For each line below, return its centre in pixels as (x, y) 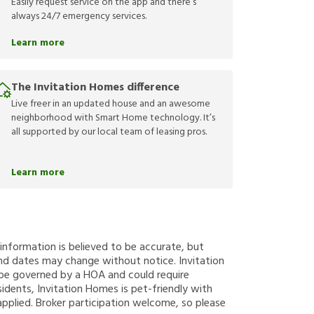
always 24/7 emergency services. (79, 17)
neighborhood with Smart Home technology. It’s (113, 118)
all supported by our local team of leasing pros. (109, 132)
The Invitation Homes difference (95, 88)
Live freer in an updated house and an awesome (111, 104)
